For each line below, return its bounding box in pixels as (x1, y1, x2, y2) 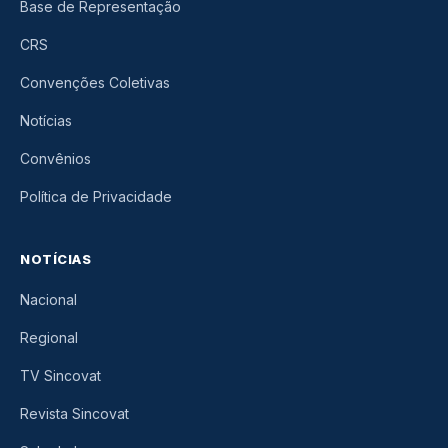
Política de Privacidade (20, 188, 172, 206)
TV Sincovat (20, 367, 101, 385)
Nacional (20, 291, 77, 309)
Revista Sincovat (20, 405, 129, 423)
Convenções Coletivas (20, 74, 170, 92)
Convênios (20, 150, 91, 168)
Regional (20, 329, 78, 347)
